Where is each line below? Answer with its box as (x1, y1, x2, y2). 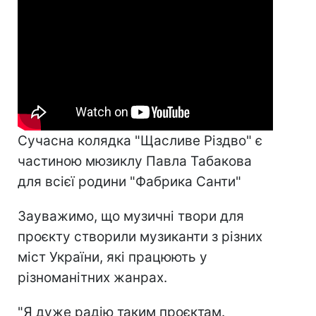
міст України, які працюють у (18, 248, 207, 265)
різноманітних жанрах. (18, 269, 167, 286)
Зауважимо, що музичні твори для (18, 207, 244, 224)
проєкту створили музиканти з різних (18, 228, 262, 245)
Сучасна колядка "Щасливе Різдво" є (18, 132, 262, 149)
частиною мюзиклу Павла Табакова (18, 152, 252, 169)
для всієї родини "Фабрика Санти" (18, 173, 241, 190)
